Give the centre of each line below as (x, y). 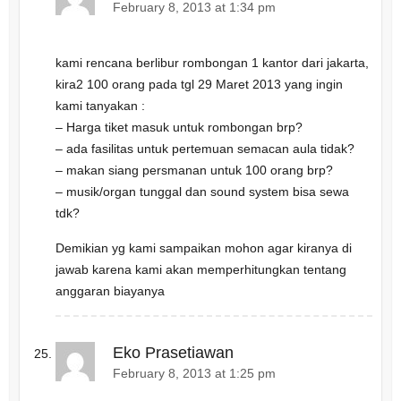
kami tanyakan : (100, 106)
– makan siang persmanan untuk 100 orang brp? (194, 171)
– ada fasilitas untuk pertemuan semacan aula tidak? (205, 149)
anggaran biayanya (110, 291)
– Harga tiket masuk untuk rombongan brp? (179, 128)
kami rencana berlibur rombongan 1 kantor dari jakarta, (212, 63)
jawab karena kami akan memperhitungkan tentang (200, 270)
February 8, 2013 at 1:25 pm (194, 373)
